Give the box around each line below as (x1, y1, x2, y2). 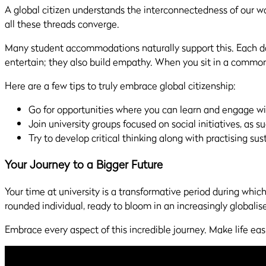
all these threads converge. (5, 17, 122, 31)
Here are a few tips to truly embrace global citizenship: (5, 78, 236, 93)
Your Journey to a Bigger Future (5, 156, 163, 173)
